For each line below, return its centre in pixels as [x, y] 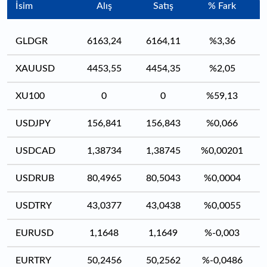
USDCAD [35, 151]
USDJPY [33, 123]
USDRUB [35, 178]
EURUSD [35, 233]
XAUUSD [35, 69]
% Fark [222, 6]
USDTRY [34, 206]
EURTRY [33, 260]
